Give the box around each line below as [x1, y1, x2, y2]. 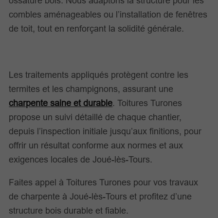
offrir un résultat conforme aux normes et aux [9, 140, 183, 150]
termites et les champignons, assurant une [9, 83, 174, 94]
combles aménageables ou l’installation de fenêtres [9, 9, 208, 20]
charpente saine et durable [9, 97, 113, 108]
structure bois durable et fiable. [9, 205, 129, 216]
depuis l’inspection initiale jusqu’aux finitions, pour [9, 126, 202, 136]
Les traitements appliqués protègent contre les [9, 69, 189, 80]
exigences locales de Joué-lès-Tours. [9, 154, 153, 164]
